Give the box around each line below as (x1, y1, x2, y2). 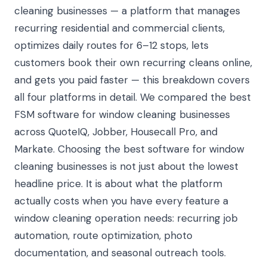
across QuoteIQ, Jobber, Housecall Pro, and (14, 125, 218, 138)
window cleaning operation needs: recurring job (14, 212, 238, 225)
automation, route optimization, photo (14, 229, 193, 242)
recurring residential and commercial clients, (14, 21, 225, 35)
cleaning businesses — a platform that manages (14, 4, 240, 17)
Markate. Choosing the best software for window (14, 142, 244, 156)
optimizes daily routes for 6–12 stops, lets (14, 39, 209, 52)
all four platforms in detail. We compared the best (14, 91, 251, 104)
